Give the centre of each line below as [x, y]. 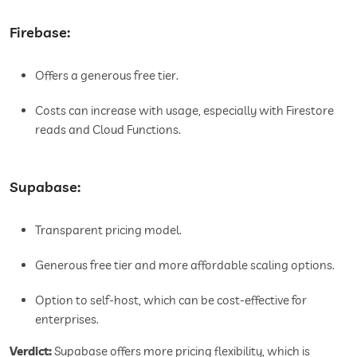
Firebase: [40, 32]
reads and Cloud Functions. [108, 129]
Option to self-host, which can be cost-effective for [171, 300]
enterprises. [67, 319]
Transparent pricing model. [108, 229]
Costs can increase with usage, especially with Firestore [184, 110]
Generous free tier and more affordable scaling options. [185, 265]
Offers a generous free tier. [107, 75]
